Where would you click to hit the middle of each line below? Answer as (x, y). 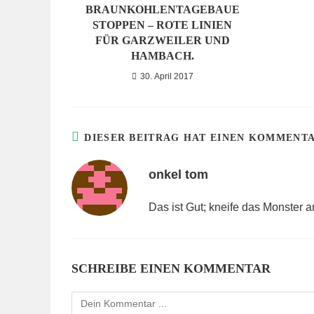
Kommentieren (103, 299)
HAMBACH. (162, 56)
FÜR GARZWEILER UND (162, 40)
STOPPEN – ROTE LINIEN (163, 25)
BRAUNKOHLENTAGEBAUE (162, 9)
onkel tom (178, 175)
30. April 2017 (166, 76)
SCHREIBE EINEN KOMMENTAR (171, 268)
